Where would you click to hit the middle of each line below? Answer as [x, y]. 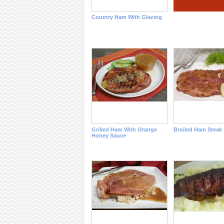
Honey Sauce [108, 135]
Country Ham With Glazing [126, 17]
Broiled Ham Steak [197, 129]
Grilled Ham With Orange [124, 129]
